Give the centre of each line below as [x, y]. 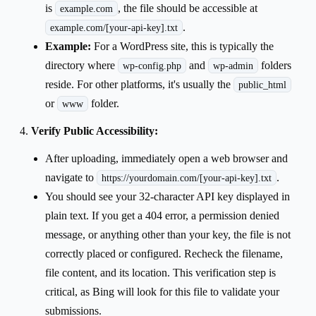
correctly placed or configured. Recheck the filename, [164, 253]
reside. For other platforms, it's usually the [139, 84]
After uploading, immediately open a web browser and [166, 158]
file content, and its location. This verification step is [160, 272]
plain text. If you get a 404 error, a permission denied [162, 215]
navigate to [71, 177]
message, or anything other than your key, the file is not [168, 234]
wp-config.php [152, 65]
